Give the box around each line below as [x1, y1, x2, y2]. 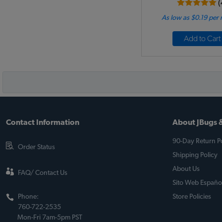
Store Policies [172, 193, 211, 200]
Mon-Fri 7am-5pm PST [17, 214, 82, 221]
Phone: [18, 193, 39, 200]
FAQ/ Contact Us [18, 169, 67, 176]
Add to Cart [184, 35, 221, 43]
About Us [172, 166, 200, 172]
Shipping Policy [172, 152, 218, 159]
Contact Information [6, 118, 79, 126]
